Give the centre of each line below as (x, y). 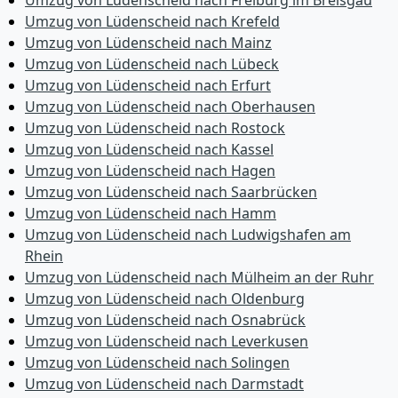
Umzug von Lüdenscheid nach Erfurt (148, 85)
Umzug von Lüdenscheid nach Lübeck (152, 64)
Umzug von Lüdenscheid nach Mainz (148, 43)
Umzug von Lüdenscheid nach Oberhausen (170, 107)
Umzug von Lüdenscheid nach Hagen (150, 171)
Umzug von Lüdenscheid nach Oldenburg (165, 298)
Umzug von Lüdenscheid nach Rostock (155, 128)
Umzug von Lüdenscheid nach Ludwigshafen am (188, 235)
